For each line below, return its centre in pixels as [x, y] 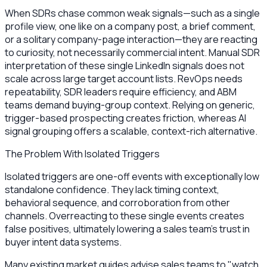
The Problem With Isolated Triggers [82, 153]
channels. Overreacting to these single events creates [125, 215]
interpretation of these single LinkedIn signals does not [125, 65]
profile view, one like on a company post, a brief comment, [130, 26]
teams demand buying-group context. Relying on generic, [130, 105]
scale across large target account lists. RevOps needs [124, 78]
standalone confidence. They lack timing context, [112, 189]
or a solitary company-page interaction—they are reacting [131, 39]
